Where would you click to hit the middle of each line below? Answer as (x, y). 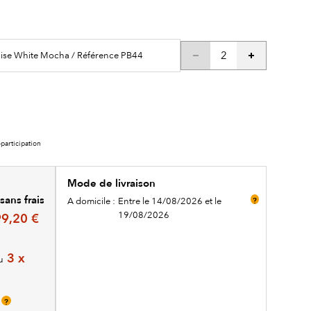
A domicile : (91, 201)
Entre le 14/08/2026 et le (169, 201)
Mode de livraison (111, 183)
